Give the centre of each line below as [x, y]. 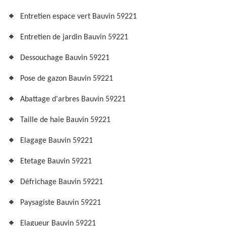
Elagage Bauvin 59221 [56, 141]
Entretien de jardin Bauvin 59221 [74, 37]
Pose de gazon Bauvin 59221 [67, 79]
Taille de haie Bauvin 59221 [65, 120]
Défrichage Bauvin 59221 [62, 182]
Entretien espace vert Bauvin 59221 [78, 17]
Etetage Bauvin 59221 [56, 161]
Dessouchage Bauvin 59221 [65, 58]
